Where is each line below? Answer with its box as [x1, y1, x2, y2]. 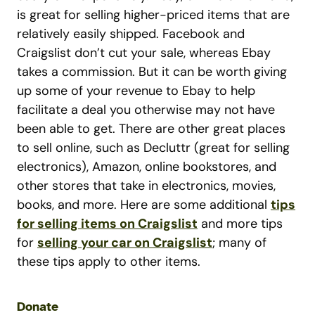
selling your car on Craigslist [37, 234, 212, 251]
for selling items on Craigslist [17, 215, 198, 232]
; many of [212, 234, 266, 251]
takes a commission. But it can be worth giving [17, 63, 287, 80]
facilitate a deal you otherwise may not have [17, 101, 275, 118]
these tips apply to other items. [17, 253, 200, 270]
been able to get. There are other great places [17, 120, 285, 137]
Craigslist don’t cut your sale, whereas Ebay [17, 44, 271, 61]
